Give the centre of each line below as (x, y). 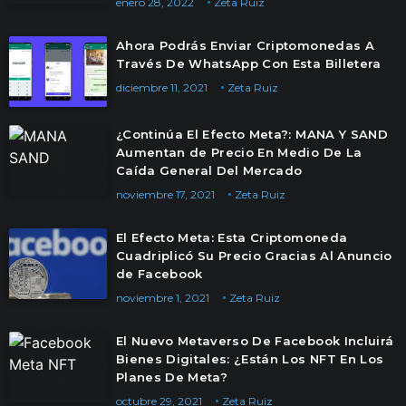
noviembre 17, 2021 (165, 194)
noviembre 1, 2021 (163, 298)
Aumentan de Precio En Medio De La (239, 152)
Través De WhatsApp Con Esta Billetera (249, 63)
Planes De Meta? (172, 377)
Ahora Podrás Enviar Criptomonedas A (245, 45)
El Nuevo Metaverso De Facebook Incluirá (255, 341)
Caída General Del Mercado (209, 170)
